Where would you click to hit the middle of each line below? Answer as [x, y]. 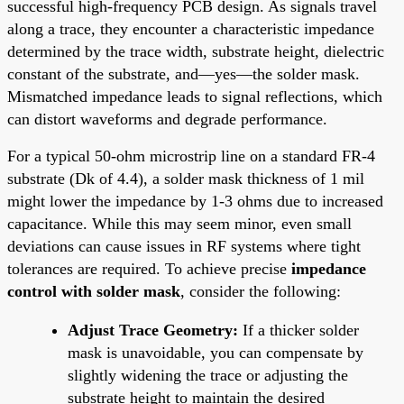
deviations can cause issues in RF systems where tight [184, 246]
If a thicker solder [298, 330]
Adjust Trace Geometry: [153, 330]
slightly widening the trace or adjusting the [208, 375]
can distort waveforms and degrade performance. [167, 119]
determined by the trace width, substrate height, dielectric [196, 51]
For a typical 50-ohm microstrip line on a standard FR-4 [191, 156]
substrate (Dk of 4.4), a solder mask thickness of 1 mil [186, 178]
